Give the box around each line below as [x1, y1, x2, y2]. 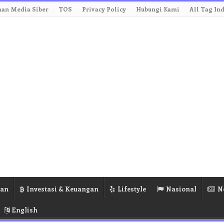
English [12, 205, 37, 214]
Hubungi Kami [136, 5, 179, 13]
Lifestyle [117, 184, 146, 193]
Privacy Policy [82, 5, 126, 13]
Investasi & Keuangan [26, 184, 98, 193]
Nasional [166, 184, 196, 193]
